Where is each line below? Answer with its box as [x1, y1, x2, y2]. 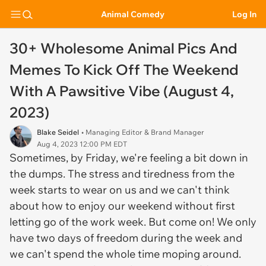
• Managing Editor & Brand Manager [81, 128, 204, 137]
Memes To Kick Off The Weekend [9, 61, 238, 78]
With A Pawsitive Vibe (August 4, [9, 82, 234, 100]
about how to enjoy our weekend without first [9, 199, 235, 213]
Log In [232, 8, 256, 20]
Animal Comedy [101, 8, 164, 20]
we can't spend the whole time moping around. [9, 247, 241, 261]
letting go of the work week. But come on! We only [9, 215, 256, 229]
